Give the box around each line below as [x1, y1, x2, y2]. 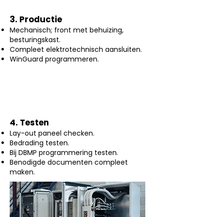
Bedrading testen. [10, 138, 69, 148]
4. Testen [10, 117, 49, 128]
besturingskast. [10, 35, 61, 45]
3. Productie [10, 14, 62, 25]
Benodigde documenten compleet [10, 157, 128, 167]
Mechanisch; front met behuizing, [10, 25, 124, 35]
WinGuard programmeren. [10, 54, 99, 64]
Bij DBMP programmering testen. [10, 148, 118, 157]
